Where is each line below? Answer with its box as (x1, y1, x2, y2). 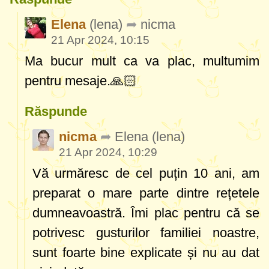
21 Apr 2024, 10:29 (59, 146, 157, 159)
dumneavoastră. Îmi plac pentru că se (32, 205, 259, 221)
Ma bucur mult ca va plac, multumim (25, 53, 259, 69)
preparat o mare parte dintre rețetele (32, 186, 259, 201)
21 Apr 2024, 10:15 (51, 34, 150, 47)
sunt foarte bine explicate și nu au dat (32, 245, 259, 261)
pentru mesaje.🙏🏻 (25, 73, 137, 89)
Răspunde (25, 104, 87, 119)
